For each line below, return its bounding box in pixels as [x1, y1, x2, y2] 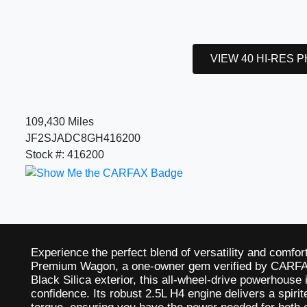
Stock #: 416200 [25, 149, 104, 161]
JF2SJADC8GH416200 [25, 132, 140, 145]
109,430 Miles [25, 116, 94, 128]
